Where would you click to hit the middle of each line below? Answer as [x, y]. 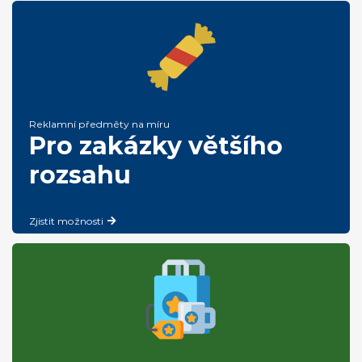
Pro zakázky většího [156, 145]
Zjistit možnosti [67, 221]
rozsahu [80, 175]
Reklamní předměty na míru [99, 124]
